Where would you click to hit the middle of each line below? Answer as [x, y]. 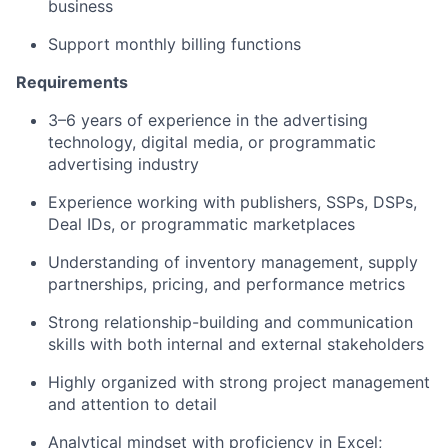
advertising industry [123, 164]
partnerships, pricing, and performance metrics [226, 284]
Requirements [72, 82]
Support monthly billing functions [174, 44]
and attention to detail [132, 404]
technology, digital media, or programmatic [212, 142]
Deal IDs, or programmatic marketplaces [201, 224]
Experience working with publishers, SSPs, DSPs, [232, 202]
